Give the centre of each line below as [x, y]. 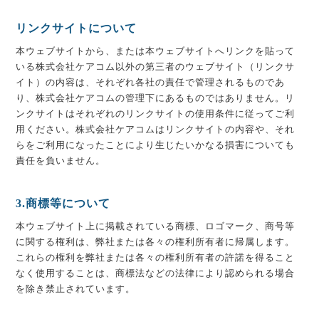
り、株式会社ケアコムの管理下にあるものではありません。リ [156, 98]
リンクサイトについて [77, 28]
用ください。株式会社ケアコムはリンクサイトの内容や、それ [156, 129]
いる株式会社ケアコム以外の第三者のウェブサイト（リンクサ [156, 67]
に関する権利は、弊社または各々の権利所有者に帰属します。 [156, 242]
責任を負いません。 [61, 161]
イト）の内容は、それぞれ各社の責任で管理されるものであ [151, 82]
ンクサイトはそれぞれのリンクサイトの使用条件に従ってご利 [156, 114]
